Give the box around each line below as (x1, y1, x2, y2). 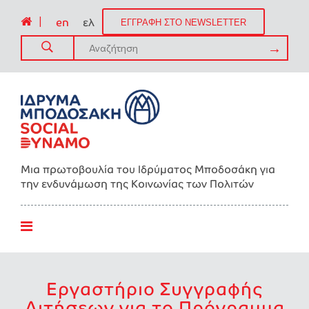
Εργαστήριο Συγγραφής (46, 278, 263, 300)
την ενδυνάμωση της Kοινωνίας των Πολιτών (21, 177, 254, 190)
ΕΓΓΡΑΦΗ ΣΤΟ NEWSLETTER (121, 17, 246, 28)
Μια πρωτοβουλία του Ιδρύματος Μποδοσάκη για (21, 163, 275, 176)
